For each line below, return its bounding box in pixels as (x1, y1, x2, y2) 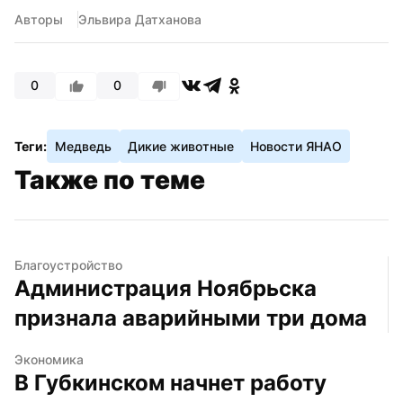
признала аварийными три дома (14, 304, 367, 331)
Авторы (14, 11, 63, 27)
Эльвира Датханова (78, 11, 201, 27)
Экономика (14, 351, 84, 367)
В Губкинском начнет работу (14, 369, 327, 396)
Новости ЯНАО (250, 138, 342, 154)
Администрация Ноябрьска (14, 274, 317, 301)
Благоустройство (14, 256, 122, 273)
